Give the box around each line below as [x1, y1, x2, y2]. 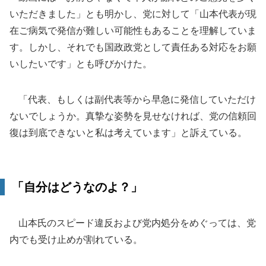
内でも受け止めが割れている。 [9, 233, 142, 245]
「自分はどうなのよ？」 [12, 180, 142, 194]
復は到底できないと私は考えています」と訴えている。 [9, 126, 247, 138]
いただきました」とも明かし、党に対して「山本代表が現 [9, 8, 256, 20]
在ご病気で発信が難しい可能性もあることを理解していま [9, 24, 256, 36]
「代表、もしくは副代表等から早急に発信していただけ [9, 93, 256, 105]
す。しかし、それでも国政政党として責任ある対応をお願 [9, 41, 256, 53]
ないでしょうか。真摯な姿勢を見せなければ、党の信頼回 [9, 110, 256, 122]
